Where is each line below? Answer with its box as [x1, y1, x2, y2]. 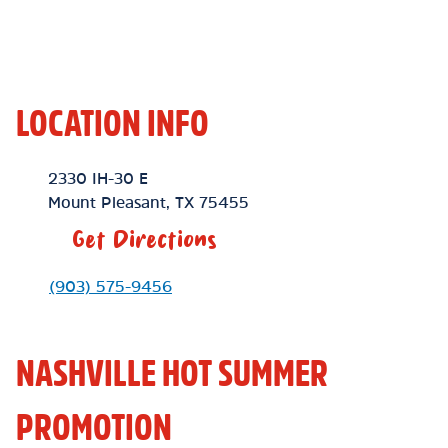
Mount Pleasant [48, 194, 166, 210]
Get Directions [72, 224, 217, 255]
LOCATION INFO [16, 105, 209, 141]
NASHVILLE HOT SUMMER [16, 355, 328, 391]
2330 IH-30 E [48, 170, 148, 186]
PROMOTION [16, 409, 172, 445]
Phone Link [15, 277, 101, 293]
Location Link [15, 169, 117, 185]
